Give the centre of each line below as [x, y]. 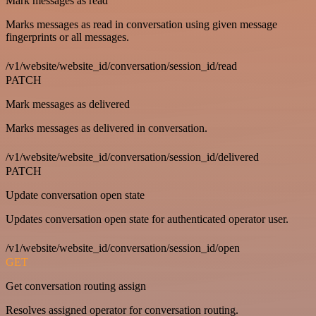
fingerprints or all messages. [67, 37]
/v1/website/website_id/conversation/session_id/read [121, 66]
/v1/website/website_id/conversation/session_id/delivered [132, 157]
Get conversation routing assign [76, 286]
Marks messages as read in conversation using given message [141, 24]
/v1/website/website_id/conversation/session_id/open [123, 248]
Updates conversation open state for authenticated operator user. [147, 219]
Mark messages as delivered [68, 104]
